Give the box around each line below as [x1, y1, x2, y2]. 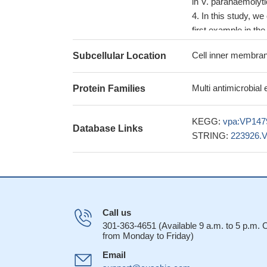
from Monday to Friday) [103, 231, 194, 241]
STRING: [192, 131, 231, 141]
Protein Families [73, 83, 145, 94]
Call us [103, 207, 131, 218]
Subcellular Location [73, 51, 166, 61]
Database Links [73, 123, 143, 133]
